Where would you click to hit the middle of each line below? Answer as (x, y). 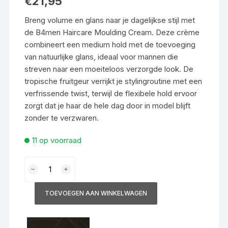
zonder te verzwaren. (62, 118)
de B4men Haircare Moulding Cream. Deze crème (112, 32)
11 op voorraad (57, 140)
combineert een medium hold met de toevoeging (110, 44)
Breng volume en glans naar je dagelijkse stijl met (110, 20)
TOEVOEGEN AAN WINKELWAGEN (96, 193)
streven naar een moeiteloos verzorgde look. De (109, 69)
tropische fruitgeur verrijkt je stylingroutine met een (113, 81)
